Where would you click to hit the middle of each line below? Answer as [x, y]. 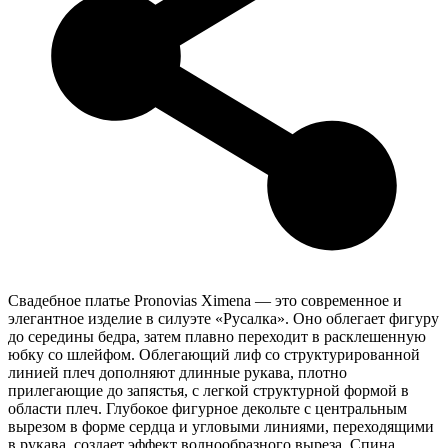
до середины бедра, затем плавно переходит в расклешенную [217, 336]
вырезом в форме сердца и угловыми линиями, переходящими [221, 426]
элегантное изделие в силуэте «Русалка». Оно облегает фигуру [223, 318]
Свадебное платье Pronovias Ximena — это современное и [205, 300]
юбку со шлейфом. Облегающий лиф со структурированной [214, 354]
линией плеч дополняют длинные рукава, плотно [177, 372]
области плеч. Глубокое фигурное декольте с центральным [207, 408]
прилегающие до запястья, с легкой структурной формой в [208, 390]
